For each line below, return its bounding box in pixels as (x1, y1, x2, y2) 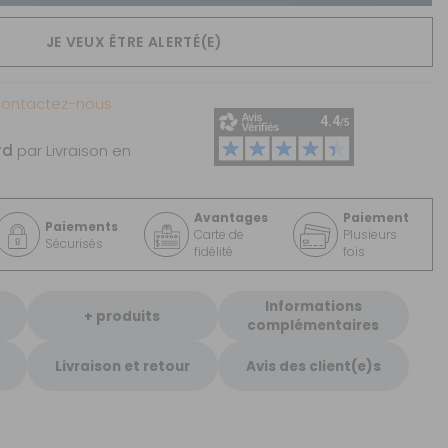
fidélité (194, 243, 234, 260)
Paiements (45, 217, 119, 235)
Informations (264, 297, 362, 316)
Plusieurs (343, 226, 398, 243)
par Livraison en (12, 140, 131, 161)
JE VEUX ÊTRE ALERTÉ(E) (45, 32, 223, 52)
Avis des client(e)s (245, 356, 381, 376)
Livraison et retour (54, 356, 190, 376)
